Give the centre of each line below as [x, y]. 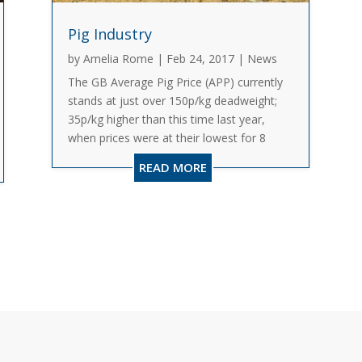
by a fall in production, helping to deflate [173, 175]
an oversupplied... [113, 194]
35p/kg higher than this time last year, [167, 120]
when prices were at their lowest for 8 [167, 138]
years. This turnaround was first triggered [176, 157]
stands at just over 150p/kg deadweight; [173, 101]
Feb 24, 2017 [201, 59]
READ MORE [173, 168]
